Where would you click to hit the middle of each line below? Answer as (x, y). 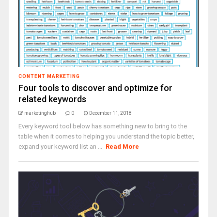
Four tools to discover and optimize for (95, 88)
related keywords (52, 99)
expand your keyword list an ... (61, 147)
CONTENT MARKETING (49, 76)
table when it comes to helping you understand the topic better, (106, 136)
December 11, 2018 (110, 113)
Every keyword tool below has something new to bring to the (102, 126)
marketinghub (40, 113)
